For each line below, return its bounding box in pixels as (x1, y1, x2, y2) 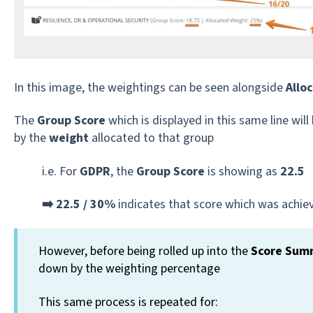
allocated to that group (88, 129, 214, 147)
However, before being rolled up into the (38, 242, 251, 261)
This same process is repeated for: (38, 293, 218, 311)
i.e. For (41, 162, 80, 180)
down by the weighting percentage (38, 260, 220, 278)
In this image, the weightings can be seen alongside (13, 78, 286, 96)
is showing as (204, 162, 280, 180)
